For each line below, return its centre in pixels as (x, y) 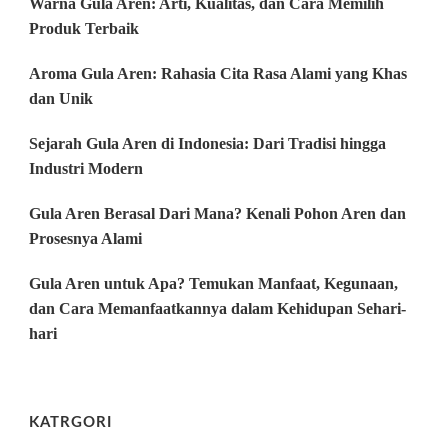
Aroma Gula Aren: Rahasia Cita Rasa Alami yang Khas (218, 73)
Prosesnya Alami (85, 238)
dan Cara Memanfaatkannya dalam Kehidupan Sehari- (217, 308)
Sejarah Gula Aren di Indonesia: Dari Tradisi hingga (207, 143)
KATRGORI (70, 422)
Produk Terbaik (84, 28)
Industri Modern (86, 168)
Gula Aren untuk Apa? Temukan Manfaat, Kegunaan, (213, 283)
